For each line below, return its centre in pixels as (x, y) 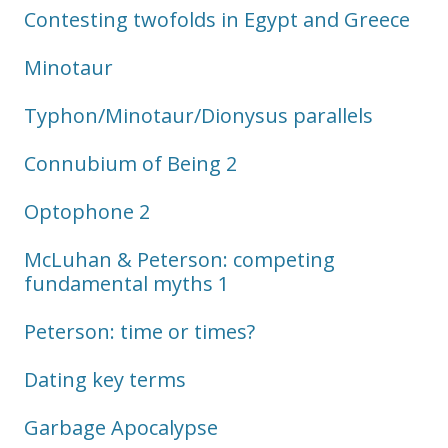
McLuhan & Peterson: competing (179, 259)
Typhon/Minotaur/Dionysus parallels (198, 115)
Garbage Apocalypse (121, 427)
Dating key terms (105, 379)
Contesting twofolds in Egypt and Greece (217, 19)
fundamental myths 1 (126, 283)
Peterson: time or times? (139, 331)
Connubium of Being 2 (130, 163)
